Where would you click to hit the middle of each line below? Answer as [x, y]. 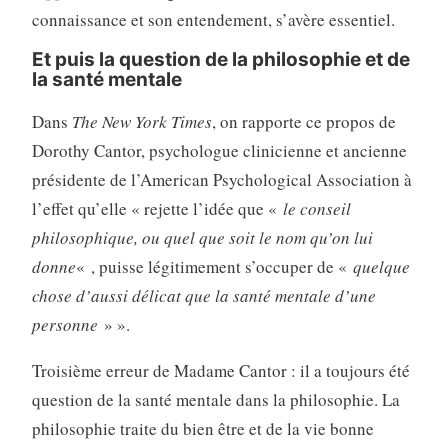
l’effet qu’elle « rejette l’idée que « [157, 209]
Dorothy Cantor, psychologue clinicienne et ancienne [219, 151]
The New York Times [141, 122]
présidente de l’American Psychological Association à [221, 180]
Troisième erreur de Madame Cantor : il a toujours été [220, 371]
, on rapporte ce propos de [303, 122]
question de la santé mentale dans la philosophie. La [215, 400]
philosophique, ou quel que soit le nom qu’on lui [202, 238]
